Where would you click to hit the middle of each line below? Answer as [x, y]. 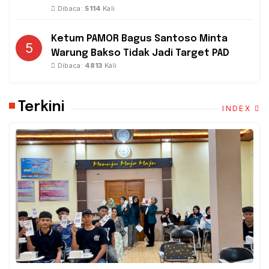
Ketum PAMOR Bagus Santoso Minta [139, 38]
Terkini [41, 107]
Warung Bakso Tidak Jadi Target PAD [140, 53]
